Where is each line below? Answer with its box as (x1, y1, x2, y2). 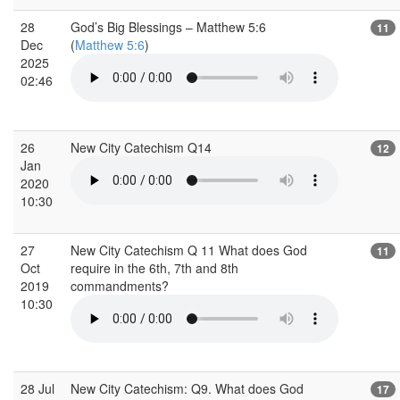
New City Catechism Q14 (71, 137, 215, 156)
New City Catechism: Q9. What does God (71, 379, 304, 397)
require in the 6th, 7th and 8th (71, 258, 238, 277)
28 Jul (21, 379, 54, 397)
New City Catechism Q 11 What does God (71, 240, 307, 259)
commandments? (71, 276, 172, 295)
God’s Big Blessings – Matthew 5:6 (71, 17, 266, 36)
